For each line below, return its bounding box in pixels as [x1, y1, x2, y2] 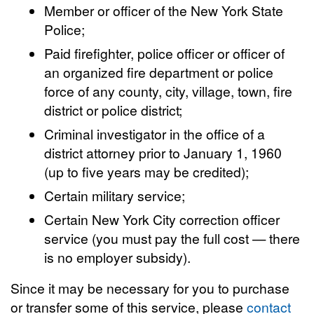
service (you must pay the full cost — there [44, 228, 301, 247]
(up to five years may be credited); [44, 162, 250, 181]
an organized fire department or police [44, 62, 274, 81]
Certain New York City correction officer [44, 210, 280, 228]
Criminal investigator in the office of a [44, 124, 266, 143]
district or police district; [44, 100, 183, 119]
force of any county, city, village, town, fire [44, 81, 293, 100]
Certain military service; [44, 186, 186, 205]
